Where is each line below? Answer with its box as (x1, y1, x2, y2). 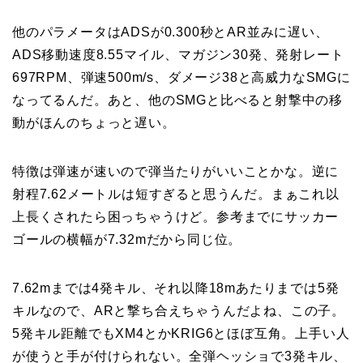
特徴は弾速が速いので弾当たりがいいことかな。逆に (12, 164, 340, 178)
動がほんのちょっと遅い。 (12, 115, 176, 130)
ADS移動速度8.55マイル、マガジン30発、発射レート (12, 47, 344, 62)
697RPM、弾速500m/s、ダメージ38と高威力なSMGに (12, 70, 351, 84)
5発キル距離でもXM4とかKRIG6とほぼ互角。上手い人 (12, 326, 350, 340)
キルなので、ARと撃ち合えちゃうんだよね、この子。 (12, 303, 346, 318)
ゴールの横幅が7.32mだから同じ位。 (12, 232, 242, 246)
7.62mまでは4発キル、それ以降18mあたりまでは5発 (12, 280, 340, 295)
